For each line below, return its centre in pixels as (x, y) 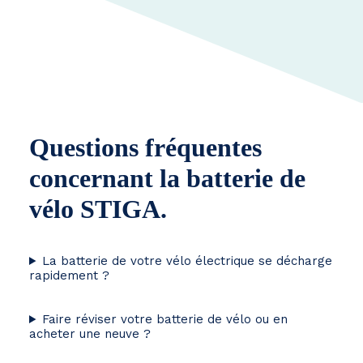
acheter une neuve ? (90, 334)
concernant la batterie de (167, 178)
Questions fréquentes (145, 147)
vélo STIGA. (98, 209)
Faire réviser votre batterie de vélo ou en (164, 319)
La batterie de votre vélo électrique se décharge (187, 261)
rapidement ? (69, 275)
